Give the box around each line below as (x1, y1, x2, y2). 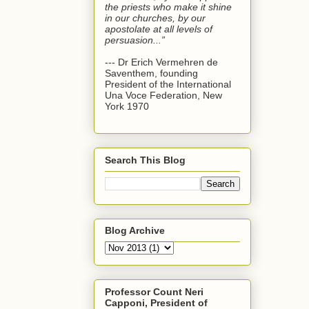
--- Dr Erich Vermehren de (105, 57, 218, 68)
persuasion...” (105, 34, 165, 46)
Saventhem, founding (105, 68, 198, 79)
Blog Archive (105, 225, 165, 237)
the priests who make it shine (105, 1, 232, 13)
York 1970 (105, 101, 149, 112)
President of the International (105, 79, 231, 90)
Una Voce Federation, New (105, 90, 222, 101)
